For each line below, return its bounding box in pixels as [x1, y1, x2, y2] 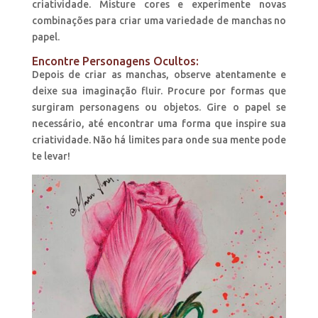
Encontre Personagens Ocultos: [31, 55, 199, 68]
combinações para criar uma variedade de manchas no [31, 15, 287, 27]
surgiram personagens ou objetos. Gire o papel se [31, 102, 287, 114]
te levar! [31, 150, 70, 163]
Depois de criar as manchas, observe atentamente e [31, 69, 287, 81]
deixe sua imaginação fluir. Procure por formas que [31, 85, 287, 97]
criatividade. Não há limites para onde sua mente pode [31, 134, 287, 146]
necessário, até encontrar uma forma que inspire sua [31, 118, 287, 130]
